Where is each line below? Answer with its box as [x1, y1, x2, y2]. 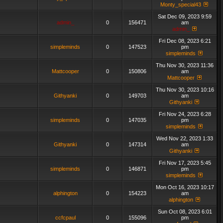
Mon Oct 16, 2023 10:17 [155, 184, 214, 190]
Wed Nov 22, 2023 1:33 [156, 135, 213, 141]
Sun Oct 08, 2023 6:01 [157, 209, 212, 215]
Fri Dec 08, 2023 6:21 [158, 38, 211, 44]
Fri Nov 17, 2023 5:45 [158, 160, 211, 166]
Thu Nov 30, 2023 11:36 [156, 62, 214, 68]
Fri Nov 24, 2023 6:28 [158, 111, 211, 117]
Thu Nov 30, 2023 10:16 [155, 87, 214, 93]
